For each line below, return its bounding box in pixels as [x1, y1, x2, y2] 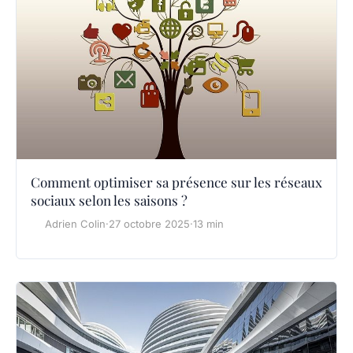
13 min [193, 217, 224, 230]
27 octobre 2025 [109, 217, 190, 230]
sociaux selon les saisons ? [31, 191, 188, 209]
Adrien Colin [45, 217, 106, 230]
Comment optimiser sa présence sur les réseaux [31, 173, 322, 191]
